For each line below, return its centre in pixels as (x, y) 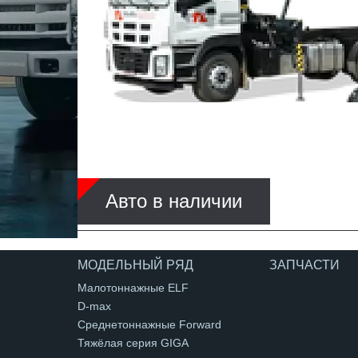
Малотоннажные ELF (133, 288)
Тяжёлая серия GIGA (133, 343)
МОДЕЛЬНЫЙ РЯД (135, 265)
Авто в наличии (174, 201)
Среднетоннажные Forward (149, 324)
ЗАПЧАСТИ (304, 265)
